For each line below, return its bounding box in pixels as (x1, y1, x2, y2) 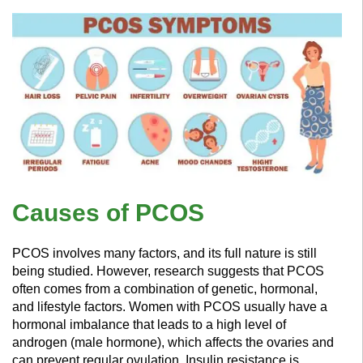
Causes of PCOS (12, 199, 204, 226)
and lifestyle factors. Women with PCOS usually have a (12, 299, 327, 314)
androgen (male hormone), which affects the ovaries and (12, 335, 334, 349)
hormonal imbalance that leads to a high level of (12, 317, 286, 331)
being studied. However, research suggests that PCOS (12, 263, 324, 278)
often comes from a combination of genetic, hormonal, (12, 281, 318, 296)
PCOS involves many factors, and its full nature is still (12, 246, 317, 260)
